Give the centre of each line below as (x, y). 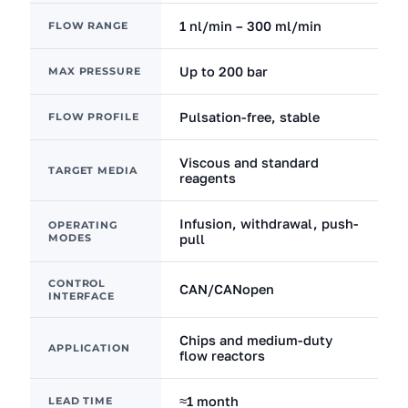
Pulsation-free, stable (250, 117)
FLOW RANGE (88, 25)
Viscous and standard (249, 163)
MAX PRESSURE (95, 71)
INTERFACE (82, 296)
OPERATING (83, 225)
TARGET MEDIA (93, 170)
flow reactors (222, 356)
